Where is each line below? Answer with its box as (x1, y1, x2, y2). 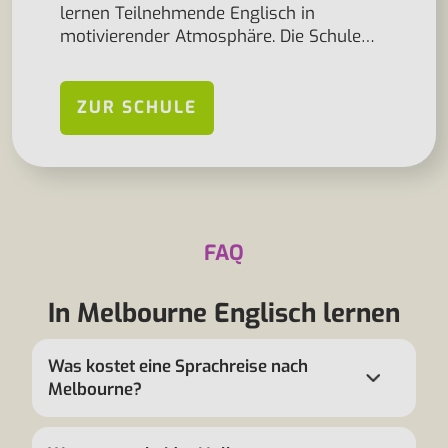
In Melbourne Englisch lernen (48, 296, 400, 331)
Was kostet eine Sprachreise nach (48, 355, 308, 378)
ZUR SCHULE (77, 96, 197, 119)
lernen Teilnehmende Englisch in (60, 2, 315, 25)
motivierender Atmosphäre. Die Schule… (60, 25, 375, 48)
